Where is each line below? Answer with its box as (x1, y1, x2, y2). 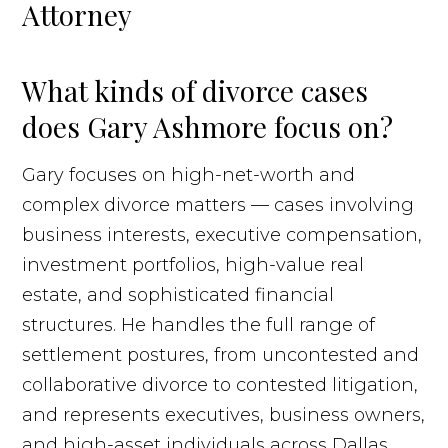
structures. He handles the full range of (22, 313, 376, 336)
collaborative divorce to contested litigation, (22, 373, 419, 396)
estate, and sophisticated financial (22, 283, 335, 306)
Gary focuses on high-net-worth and (22, 163, 356, 186)
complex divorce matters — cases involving (22, 193, 415, 216)
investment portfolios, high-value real (22, 253, 365, 276)
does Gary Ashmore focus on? (22, 107, 394, 145)
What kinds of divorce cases (22, 71, 369, 109)
